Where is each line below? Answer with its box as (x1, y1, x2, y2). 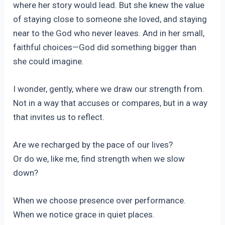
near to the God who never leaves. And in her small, (13, 28, 205, 38)
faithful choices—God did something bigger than (13, 42, 197, 52)
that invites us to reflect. (13, 111, 105, 122)
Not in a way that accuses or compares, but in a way (13, 97, 208, 108)
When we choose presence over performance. (13, 195, 186, 206)
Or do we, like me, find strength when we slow (13, 154, 185, 164)
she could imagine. (13, 56, 84, 66)
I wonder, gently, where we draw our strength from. (13, 83, 205, 94)
